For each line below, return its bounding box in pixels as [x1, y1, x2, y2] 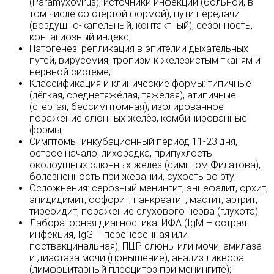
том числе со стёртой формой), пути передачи [29, 8, 240, 20]
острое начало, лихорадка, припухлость [29, 147, 212, 160]
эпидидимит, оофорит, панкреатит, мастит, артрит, [29, 194, 257, 206]
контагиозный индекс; [29, 31, 131, 43]
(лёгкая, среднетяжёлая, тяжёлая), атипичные [29, 89, 236, 102]
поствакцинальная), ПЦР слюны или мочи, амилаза [29, 240, 262, 253]
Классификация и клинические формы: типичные [29, 78, 251, 90]
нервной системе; [29, 66, 111, 78]
